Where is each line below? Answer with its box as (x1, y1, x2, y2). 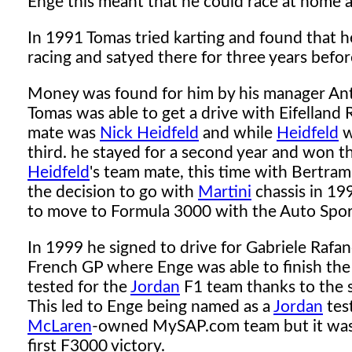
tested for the (27, 279, 130, 296)
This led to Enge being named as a (27, 299, 273, 316)
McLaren (27, 318, 92, 335)
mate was (27, 125, 100, 142)
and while (199, 125, 277, 142)
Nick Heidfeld (100, 125, 199, 142)
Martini (198, 184, 251, 201)
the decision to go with (27, 184, 198, 201)
